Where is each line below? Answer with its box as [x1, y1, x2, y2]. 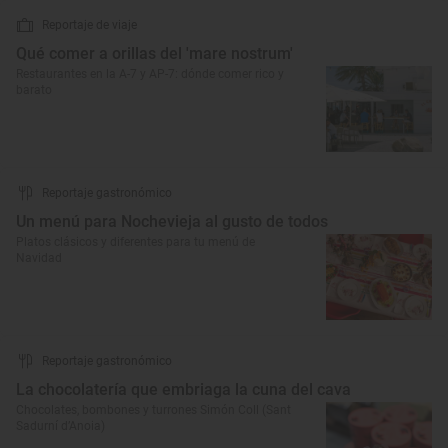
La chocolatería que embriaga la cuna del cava [16, 380, 351, 399]
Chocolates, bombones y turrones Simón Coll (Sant [16, 403, 291, 417]
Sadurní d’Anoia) [16, 419, 105, 433]
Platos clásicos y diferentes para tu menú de [16, 235, 255, 249]
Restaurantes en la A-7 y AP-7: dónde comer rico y [16, 67, 284, 81]
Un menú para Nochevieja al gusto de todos [16, 212, 328, 231]
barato [16, 83, 52, 97]
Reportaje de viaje [42, 18, 137, 32]
